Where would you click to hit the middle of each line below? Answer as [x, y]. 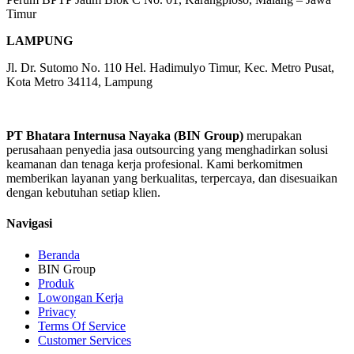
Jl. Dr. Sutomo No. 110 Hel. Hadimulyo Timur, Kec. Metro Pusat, [170, 68]
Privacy [57, 311]
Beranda [59, 254]
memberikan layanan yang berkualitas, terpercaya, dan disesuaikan [172, 179]
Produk [56, 283]
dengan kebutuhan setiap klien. [83, 193]
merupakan [273, 136]
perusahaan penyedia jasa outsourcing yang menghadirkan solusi [167, 150]
